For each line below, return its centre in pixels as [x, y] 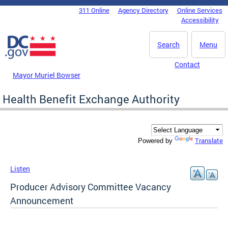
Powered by [156, 141]
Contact [187, 64]
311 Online [94, 10]
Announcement [42, 201]
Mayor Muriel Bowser [47, 75]
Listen [20, 169]
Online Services [199, 10]
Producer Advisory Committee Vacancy [91, 187]
